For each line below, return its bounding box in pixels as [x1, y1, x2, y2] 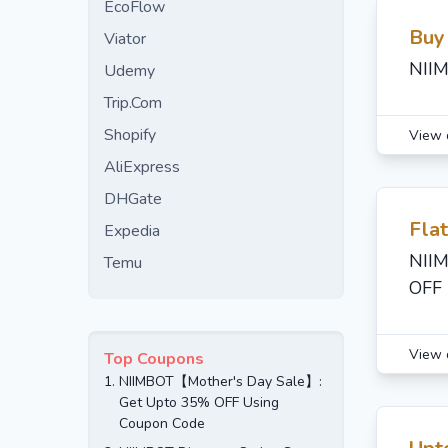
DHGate [104, 188, 162, 210]
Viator [104, 28, 146, 50]
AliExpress [104, 156, 180, 178]
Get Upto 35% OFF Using [119, 393, 279, 412]
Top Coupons [104, 348, 204, 370]
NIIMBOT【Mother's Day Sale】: [119, 372, 322, 391]
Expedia [104, 220, 160, 242]
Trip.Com [104, 92, 162, 114]
